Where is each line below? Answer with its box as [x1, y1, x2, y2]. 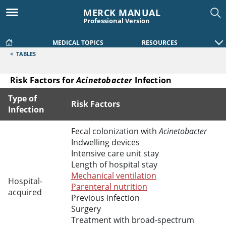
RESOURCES [142, 38, 178, 47]
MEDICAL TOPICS [52, 38, 103, 47]
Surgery [71, 203, 101, 214]
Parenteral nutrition [71, 181, 147, 192]
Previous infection [71, 192, 140, 203]
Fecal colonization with [71, 126, 159, 137]
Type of [8, 93, 37, 104]
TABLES [16, 50, 36, 58]
